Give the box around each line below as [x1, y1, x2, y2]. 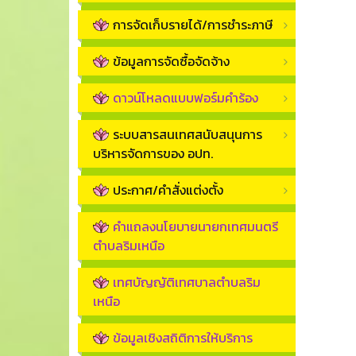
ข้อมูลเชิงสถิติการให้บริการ [113, 328, 253, 348]
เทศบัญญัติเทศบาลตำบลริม [113, 273, 261, 292]
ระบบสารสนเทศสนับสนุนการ [113, 125, 262, 145]
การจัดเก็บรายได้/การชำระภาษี [113, 15, 273, 35]
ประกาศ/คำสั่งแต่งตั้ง [113, 180, 223, 200]
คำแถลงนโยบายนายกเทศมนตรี [113, 217, 278, 237]
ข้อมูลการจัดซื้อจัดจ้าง [113, 52, 230, 72]
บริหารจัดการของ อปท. [93, 144, 213, 164]
